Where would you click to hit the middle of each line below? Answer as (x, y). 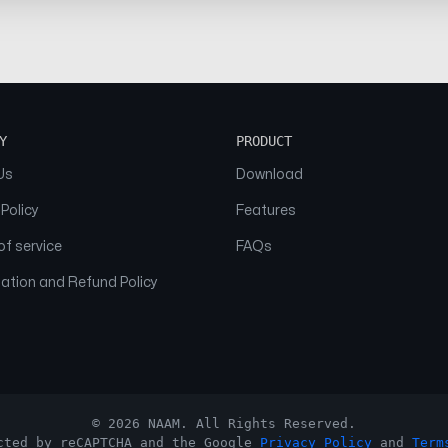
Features (266, 210)
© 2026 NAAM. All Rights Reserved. (224, 423)
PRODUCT (264, 141)
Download (269, 174)
